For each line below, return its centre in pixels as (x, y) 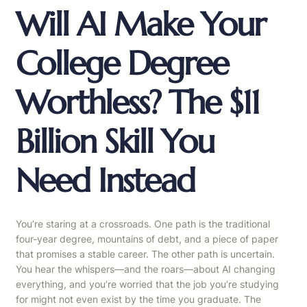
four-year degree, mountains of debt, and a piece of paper (147, 239)
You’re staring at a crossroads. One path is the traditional (143, 224)
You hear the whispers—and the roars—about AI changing (146, 269)
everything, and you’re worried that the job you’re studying (147, 284)
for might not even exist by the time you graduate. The (138, 299)
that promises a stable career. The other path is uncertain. (145, 254)
